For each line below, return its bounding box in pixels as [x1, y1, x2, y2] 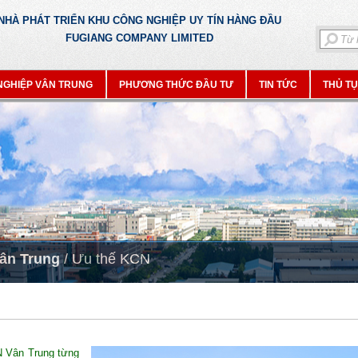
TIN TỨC [259, 79, 297, 90]
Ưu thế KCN [72, 251, 150, 267]
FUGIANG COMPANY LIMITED [65, 32, 213, 44]
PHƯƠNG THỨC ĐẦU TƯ [119, 79, 233, 90]
